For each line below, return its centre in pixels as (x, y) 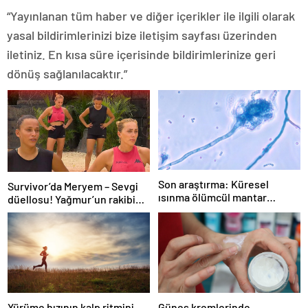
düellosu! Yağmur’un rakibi (71, 199)
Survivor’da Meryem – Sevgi (73, 186)
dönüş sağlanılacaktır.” (67, 74)
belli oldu (30, 212)
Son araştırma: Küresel (213, 184)
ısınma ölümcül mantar (212, 197)
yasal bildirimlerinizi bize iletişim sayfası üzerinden (142, 35)
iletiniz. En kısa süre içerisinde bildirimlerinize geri (141, 54)
